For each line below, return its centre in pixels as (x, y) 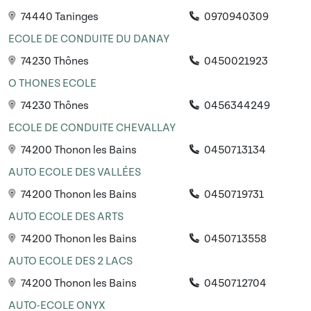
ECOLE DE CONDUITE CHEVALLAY (92, 128)
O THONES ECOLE (52, 84)
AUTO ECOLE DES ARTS (66, 217)
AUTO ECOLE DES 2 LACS (70, 261)
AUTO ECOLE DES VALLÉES (75, 173)
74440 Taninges (59, 17)
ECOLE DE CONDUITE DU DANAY (89, 39)
